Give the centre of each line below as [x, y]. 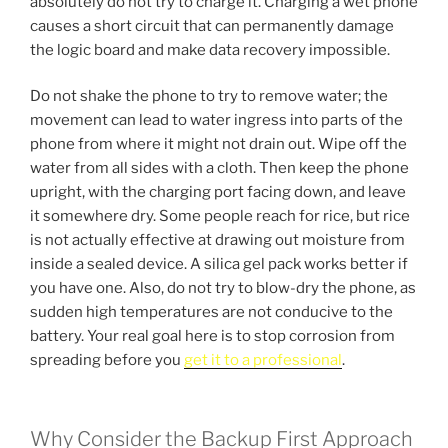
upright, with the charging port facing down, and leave [218, 192]
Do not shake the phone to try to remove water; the [209, 96]
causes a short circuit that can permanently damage [212, 25]
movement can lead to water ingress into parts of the [216, 120]
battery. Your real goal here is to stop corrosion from [212, 336]
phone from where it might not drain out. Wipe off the [218, 144]
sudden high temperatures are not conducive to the [211, 312]
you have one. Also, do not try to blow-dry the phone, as [223, 288]
